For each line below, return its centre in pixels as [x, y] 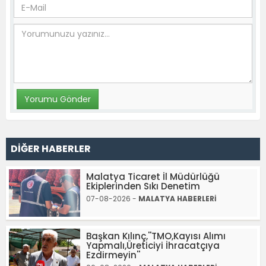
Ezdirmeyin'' [113, 255]
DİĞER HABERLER [51, 149]
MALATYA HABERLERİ [178, 199]
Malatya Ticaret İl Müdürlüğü [153, 177]
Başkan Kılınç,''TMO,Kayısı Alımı [156, 236]
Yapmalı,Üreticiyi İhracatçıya [153, 246]
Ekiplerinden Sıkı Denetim [143, 186]
